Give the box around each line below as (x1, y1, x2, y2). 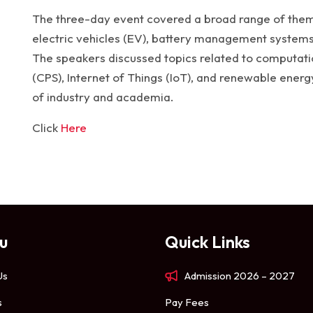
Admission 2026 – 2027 (184, 269, 295, 282)
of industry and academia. (32, 89, 174, 104)
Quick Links (165, 231, 250, 252)
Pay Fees (165, 296, 209, 309)
